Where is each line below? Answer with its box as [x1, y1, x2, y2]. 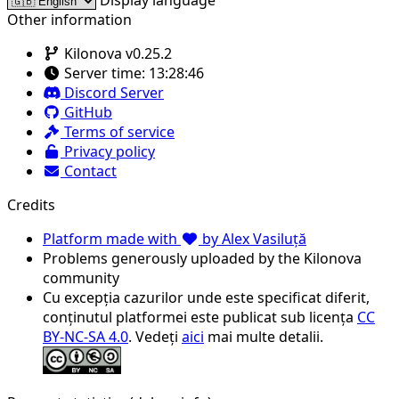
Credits [7, 195, 55, 216]
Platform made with [43, 229, 181, 249]
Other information [7, 10, 132, 30]
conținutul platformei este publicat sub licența [43, 307, 357, 328]
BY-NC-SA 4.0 [43, 327, 128, 347]
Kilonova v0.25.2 [61, 44, 172, 64]
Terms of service [61, 122, 175, 142]
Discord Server [61, 83, 164, 103]
